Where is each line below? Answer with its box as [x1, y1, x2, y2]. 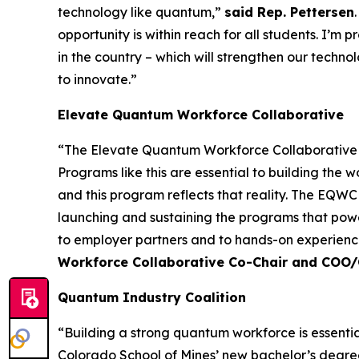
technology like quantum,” [58, 3, 224, 20]
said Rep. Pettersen [224, 3, 354, 20]
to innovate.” [58, 71, 137, 87]
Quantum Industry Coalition [58, 288, 250, 305]
